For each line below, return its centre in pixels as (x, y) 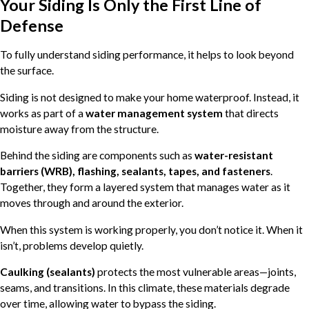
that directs (251, 113)
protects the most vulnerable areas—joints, (196, 272)
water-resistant (234, 156)
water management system (154, 113)
